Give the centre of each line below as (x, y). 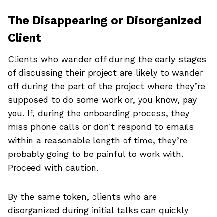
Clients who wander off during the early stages (107, 59)
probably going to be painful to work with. (95, 154)
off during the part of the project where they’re (107, 86)
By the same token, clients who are (82, 196)
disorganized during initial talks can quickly (98, 210)
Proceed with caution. (53, 167)
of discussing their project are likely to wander (105, 72)
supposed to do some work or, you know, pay (102, 99)
